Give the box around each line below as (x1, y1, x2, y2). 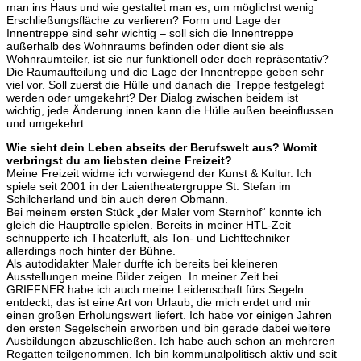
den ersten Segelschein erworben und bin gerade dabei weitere (6, 322, 330, 335)
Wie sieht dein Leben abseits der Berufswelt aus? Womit (6, 141, 317, 155)
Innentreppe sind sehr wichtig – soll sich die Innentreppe (6, 27, 293, 40)
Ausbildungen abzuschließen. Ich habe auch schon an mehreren (6, 334, 335, 348)
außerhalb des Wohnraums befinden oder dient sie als (6, 39, 284, 53)
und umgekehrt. (6, 117, 87, 131)
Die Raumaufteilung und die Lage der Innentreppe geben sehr (6, 65, 324, 79)
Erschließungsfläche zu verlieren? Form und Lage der (6, 14, 281, 27)
